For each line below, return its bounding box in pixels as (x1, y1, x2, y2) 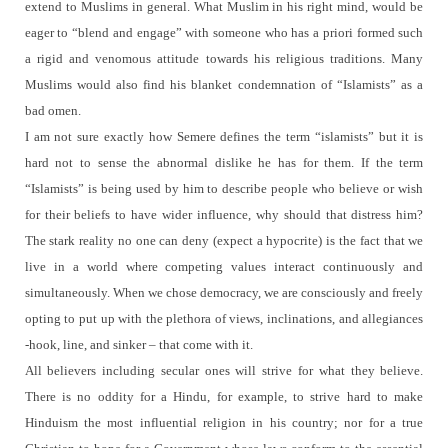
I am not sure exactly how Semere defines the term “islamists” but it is (24, 129, 424, 145)
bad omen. (24, 103, 81, 119)
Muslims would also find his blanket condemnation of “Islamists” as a (24, 77, 424, 93)
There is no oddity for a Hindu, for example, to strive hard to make (24, 389, 424, 405)
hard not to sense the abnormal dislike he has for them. (24, 155, 355, 171)
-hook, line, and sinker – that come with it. (24, 337, 253, 353)
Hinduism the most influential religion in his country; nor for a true (24, 415, 424, 431)
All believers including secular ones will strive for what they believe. (24, 363, 424, 379)
